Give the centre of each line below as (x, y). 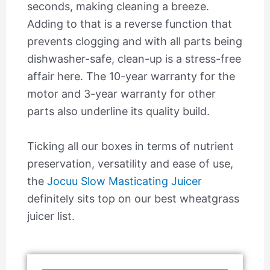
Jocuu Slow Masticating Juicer (124, 181)
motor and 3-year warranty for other (121, 93)
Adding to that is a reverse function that (129, 24)
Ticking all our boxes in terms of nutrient (130, 146)
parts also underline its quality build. (118, 111)
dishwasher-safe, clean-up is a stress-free (134, 58)
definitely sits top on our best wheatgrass (133, 198)
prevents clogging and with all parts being (134, 41)
